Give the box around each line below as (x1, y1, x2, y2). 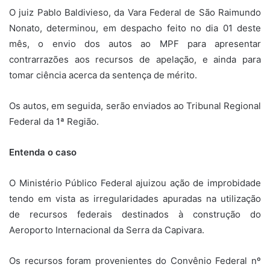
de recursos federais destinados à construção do (9, 208, 261, 220)
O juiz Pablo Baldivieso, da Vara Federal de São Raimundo (9, 6, 261, 18)
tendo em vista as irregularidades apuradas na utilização (9, 192, 261, 204)
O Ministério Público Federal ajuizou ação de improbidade (9, 177, 261, 189)
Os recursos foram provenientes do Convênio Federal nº (9, 254, 261, 266)
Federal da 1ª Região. (9, 115, 99, 127)
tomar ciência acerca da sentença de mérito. (9, 69, 197, 81)
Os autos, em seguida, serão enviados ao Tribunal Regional (9, 99, 261, 111)
